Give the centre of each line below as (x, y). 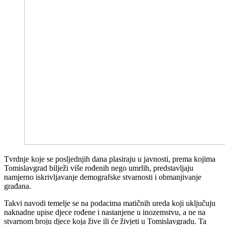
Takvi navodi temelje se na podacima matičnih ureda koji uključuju (110, 203)
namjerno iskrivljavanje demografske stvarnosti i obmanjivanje (103, 177)
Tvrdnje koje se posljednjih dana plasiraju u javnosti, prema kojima (110, 159)
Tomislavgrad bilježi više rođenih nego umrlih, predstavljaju (99, 168)
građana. (18, 186)
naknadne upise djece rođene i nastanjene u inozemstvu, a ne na (105, 212)
